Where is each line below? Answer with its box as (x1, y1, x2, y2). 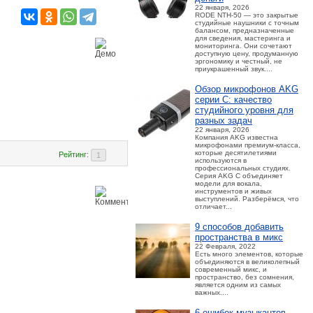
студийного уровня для (195, 105, 293, 115)
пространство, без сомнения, (195, 273, 294, 281)
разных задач (195, 115, 252, 126)
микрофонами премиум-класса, (195, 141, 300, 149)
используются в (195, 156, 247, 164)
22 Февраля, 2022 (195, 242, 256, 250)
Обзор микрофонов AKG (195, 84, 298, 94)
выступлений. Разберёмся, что (195, 195, 299, 203)
